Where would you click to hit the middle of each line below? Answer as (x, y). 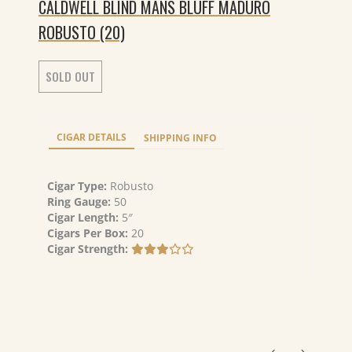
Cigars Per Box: (89, 233)
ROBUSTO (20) (82, 32)
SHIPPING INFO (180, 138)
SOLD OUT (70, 76)
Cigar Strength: (89, 249)
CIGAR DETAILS (92, 137)
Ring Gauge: (81, 202)
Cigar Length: (84, 217)
